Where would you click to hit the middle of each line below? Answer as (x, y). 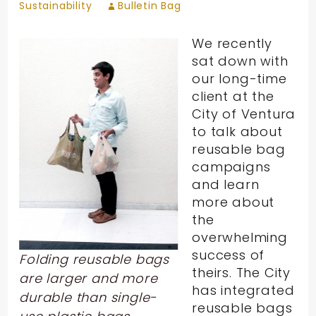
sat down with (240, 61)
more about (233, 202)
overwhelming (240, 237)
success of (229, 255)
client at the (233, 96)
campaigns (231, 166)
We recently (232, 43)
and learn (226, 184)
